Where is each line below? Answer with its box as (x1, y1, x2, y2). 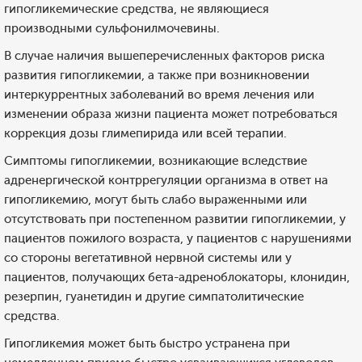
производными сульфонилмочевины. (4, 21, 220, 36)
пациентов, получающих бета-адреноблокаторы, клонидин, (4, 270, 350, 284)
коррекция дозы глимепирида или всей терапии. (4, 126, 287, 141)
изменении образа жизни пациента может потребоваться (4, 107, 338, 121)
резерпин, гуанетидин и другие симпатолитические (4, 289, 304, 304)
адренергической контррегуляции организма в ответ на (4, 173, 328, 187)
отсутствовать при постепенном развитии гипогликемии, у (4, 212, 346, 226)
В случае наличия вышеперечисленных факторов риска (4, 48, 325, 63)
